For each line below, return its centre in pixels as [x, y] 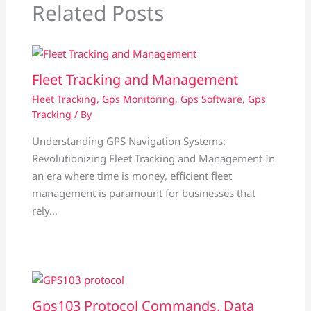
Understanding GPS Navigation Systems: [128, 141]
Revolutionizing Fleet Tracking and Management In [153, 158]
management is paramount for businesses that [143, 193]
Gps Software [211, 99]
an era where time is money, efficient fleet [132, 175]
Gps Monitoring [138, 99]
